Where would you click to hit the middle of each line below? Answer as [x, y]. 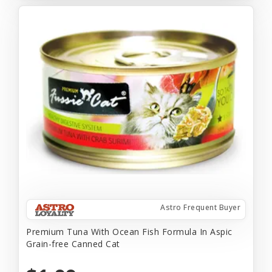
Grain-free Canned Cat [73, 243]
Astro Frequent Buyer [200, 207]
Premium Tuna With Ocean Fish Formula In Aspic [129, 231]
